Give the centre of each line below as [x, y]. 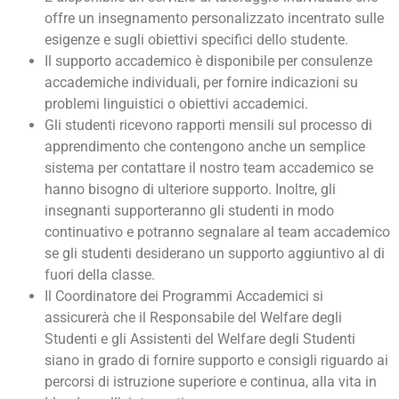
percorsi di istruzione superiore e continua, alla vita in [211, 382]
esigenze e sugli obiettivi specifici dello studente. [196, 40]
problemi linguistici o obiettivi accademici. [176, 104]
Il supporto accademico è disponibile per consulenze [208, 61]
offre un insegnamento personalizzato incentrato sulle [214, 19]
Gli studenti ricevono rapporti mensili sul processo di [208, 126]
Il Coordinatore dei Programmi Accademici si [184, 297]
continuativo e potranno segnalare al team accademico [217, 232]
